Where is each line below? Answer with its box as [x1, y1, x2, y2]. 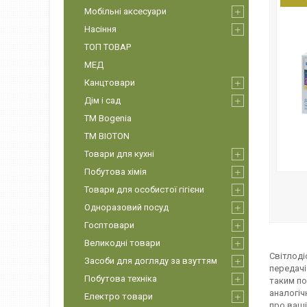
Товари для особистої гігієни [84, 184, 204, 195]
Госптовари [84, 220, 134, 230]
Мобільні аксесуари [84, 6, 167, 16]
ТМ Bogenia [84, 113, 132, 123]
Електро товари [84, 291, 153, 302]
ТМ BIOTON [84, 131, 130, 141]
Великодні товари [84, 238, 160, 248]
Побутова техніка [84, 273, 157, 284]
